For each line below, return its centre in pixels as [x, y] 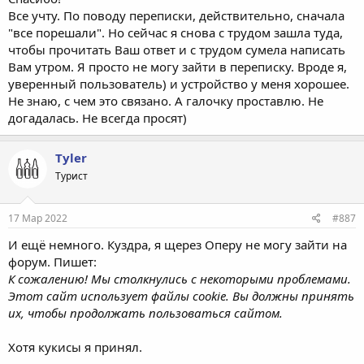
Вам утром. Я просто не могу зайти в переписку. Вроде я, [178, 67]
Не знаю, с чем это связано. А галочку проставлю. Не [166, 101]
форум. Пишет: [52, 261]
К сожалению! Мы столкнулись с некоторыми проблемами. [180, 278]
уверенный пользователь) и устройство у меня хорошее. [179, 84]
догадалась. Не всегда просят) [97, 118]
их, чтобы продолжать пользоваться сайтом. [145, 312]
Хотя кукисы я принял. [75, 347]
